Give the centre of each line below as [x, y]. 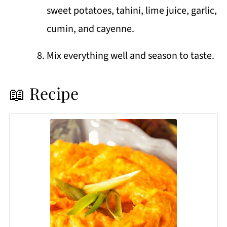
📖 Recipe [44, 93]
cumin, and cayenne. [90, 29]
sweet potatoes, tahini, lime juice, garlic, [131, 10]
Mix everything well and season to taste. [130, 55]
